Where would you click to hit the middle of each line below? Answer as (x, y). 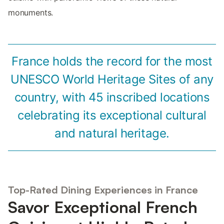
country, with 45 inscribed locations (112, 97)
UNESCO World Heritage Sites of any (112, 79)
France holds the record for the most (112, 61)
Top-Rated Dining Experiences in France (103, 190)
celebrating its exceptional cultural (112, 115)
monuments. (31, 12)
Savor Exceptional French (103, 207)
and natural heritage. (112, 133)
